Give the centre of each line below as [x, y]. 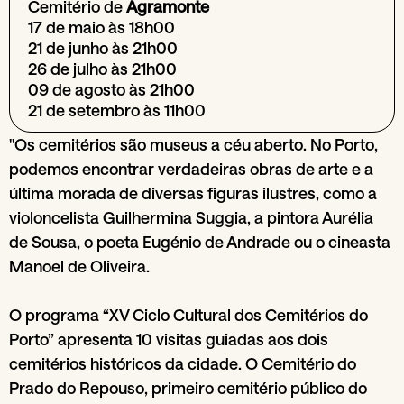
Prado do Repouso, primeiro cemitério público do [188, 388]
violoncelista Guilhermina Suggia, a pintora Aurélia [191, 217]
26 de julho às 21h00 [102, 69]
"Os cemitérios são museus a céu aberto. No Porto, [193, 144]
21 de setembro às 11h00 [117, 110]
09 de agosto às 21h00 [111, 89]
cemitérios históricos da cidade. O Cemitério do [183, 363]
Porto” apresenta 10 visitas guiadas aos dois [169, 339]
